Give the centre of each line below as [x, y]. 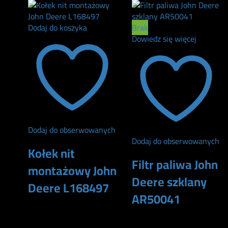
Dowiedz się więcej [164, 38]
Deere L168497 [68, 188]
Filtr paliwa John [175, 165]
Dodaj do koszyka [58, 27]
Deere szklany [169, 182]
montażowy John [72, 171]
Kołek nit [51, 154]
